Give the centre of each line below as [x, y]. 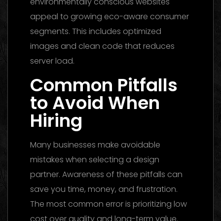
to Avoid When [95, 103]
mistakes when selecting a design [95, 159]
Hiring [56, 120]
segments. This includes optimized [96, 31]
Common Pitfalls [104, 85]
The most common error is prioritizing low [109, 204]
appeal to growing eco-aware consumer [110, 16]
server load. [52, 61]
